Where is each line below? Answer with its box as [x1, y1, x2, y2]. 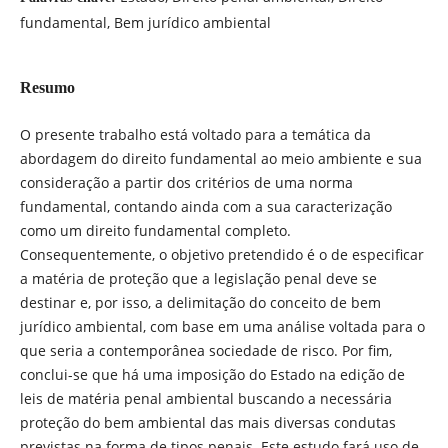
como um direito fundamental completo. [19, 221, 291, 240]
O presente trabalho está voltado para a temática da [19, 125, 371, 144]
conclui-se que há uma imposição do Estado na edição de [19, 365, 405, 384]
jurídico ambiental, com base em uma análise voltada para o [19, 317, 425, 336]
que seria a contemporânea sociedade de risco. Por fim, [19, 341, 392, 360]
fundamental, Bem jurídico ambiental [19, 12, 271, 32]
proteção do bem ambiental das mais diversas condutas [19, 413, 396, 432]
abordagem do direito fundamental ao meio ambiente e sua [19, 149, 422, 168]
